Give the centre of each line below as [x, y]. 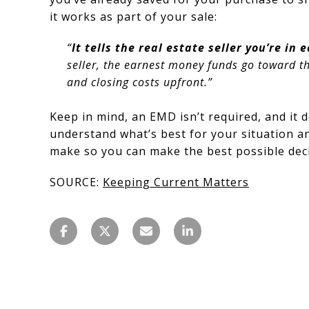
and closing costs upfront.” [139, 82]
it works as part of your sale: [133, 16]
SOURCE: [76, 182]
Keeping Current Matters [176, 182]
